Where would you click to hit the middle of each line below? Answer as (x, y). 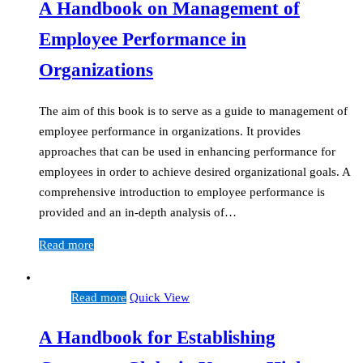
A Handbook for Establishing (157, 338)
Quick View (160, 297)
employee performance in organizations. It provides (170, 131)
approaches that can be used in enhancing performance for (187, 151)
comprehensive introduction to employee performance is (182, 192)
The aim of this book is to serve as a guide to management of (193, 111)
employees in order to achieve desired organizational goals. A (194, 171)
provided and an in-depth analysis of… (138, 212)
